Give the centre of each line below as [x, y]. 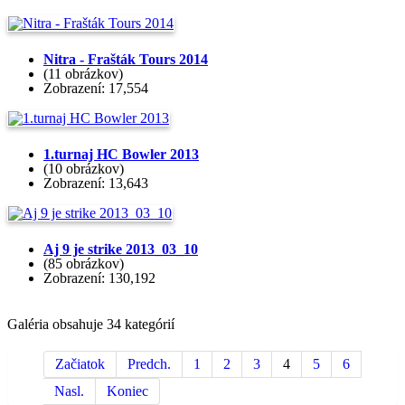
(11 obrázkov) [83, 74]
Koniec [127, 391]
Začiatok [80, 364]
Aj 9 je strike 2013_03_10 [121, 249]
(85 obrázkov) [84, 264]
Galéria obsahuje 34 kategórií [91, 324]
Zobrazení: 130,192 [99, 278]
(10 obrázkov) [84, 169]
